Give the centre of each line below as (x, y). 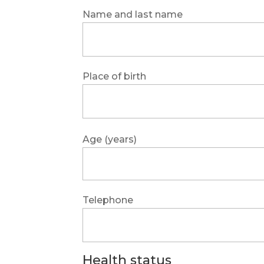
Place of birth (115, 76)
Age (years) (110, 139)
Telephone (108, 200)
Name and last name (133, 14)
